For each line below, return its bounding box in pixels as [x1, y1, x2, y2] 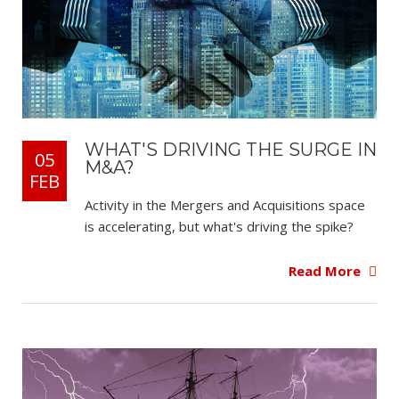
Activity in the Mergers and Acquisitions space [85, 195, 365, 214]
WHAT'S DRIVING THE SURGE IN [85, 138, 377, 160]
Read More [289, 262, 364, 281]
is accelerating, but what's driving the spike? [85, 216, 357, 235]
